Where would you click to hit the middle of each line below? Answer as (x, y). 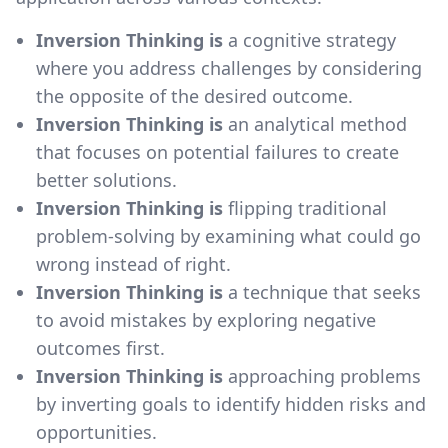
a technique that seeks (322, 291)
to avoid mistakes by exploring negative (206, 319)
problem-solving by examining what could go (228, 235)
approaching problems (322, 375)
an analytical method (315, 123)
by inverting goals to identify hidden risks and (231, 403)
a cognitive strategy (309, 39)
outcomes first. (100, 347)
